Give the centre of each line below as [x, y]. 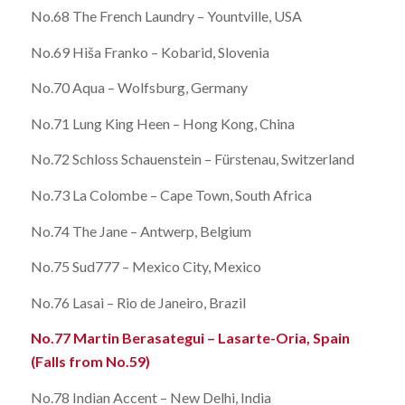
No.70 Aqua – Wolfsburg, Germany [139, 88]
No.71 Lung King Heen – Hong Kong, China [162, 123]
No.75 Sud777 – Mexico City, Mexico [146, 267]
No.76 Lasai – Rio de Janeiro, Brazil [138, 302]
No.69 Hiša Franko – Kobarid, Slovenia [150, 52]
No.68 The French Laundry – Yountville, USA [166, 16]
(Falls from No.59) [90, 362]
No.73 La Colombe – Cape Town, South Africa [171, 195]
